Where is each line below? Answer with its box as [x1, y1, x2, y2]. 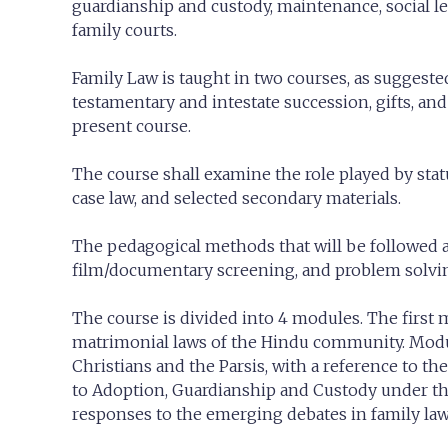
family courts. [72, 20, 177, 40]
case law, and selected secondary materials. [72, 188, 401, 208]
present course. [72, 116, 191, 136]
